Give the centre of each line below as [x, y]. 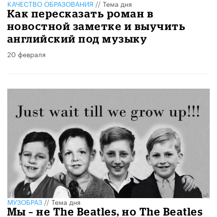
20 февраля [26, 54]
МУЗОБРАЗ [25, 201]
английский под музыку [77, 38]
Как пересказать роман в [81, 13]
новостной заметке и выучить [97, 26]
